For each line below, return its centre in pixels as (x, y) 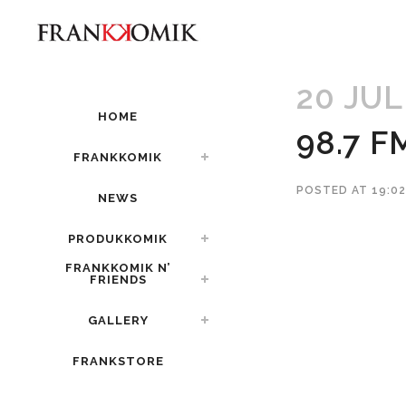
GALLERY (118, 320)
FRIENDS (118, 279)
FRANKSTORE (118, 361)
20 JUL (349, 97)
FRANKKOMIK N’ (118, 267)
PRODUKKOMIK (118, 238)
